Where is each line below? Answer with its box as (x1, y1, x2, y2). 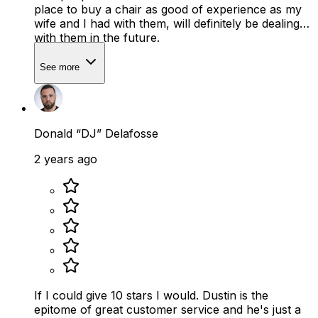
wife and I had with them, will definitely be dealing (34, 16, 300, 31)
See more (40, 62, 82, 73)
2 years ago (34, 152, 97, 167)
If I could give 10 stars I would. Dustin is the (34, 288, 268, 303)
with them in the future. (34, 30, 160, 45)
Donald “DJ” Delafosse (34, 126, 158, 141)
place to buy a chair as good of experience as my (34, 1, 302, 16)
